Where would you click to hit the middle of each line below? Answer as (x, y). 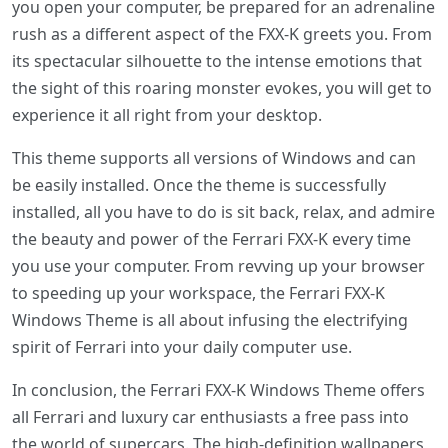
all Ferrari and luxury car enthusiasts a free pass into (210, 417)
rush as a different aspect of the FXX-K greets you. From (222, 34)
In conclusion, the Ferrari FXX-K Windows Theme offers (218, 390)
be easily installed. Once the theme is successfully (199, 185)
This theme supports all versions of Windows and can (214, 158)
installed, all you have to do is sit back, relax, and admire (223, 212)
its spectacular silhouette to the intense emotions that (217, 61)
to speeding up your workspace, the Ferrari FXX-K (198, 293)
